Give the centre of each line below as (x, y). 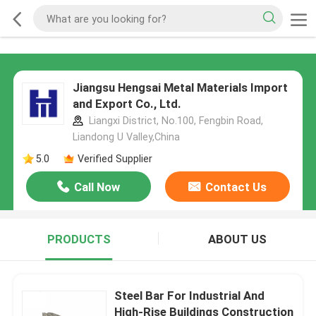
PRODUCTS (79, 239)
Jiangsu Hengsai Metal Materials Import (180, 88)
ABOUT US (237, 239)
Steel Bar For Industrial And (190, 295)
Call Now (97, 187)
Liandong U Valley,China (126, 137)
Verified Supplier (115, 158)
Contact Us (236, 187)
